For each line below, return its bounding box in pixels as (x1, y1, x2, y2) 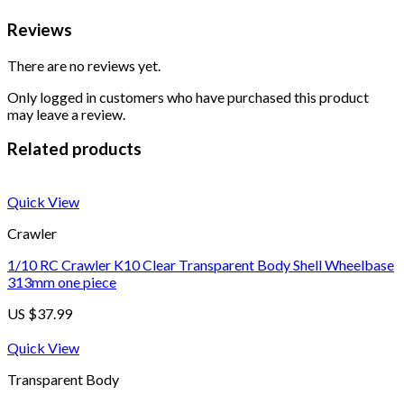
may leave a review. (7, 105, 125, 123)
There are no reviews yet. (7, 56, 161, 74)
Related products (7, 139, 142, 160)
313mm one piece (7, 273, 116, 291)
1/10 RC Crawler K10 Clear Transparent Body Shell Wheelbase (7, 256, 394, 274)
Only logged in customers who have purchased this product (7, 87, 369, 106)
